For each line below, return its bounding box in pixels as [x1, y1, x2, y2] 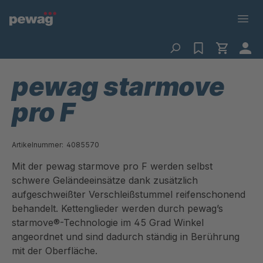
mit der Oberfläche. [12, 245, 97, 257]
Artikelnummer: [12, 140, 63, 149]
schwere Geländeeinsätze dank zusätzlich [12, 174, 198, 186]
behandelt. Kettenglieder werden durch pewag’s [12, 203, 223, 214]
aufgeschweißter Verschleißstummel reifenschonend [12, 188, 245, 200]
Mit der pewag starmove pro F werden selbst [12, 160, 213, 172]
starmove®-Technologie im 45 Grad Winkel [12, 217, 204, 228]
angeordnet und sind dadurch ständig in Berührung [12, 231, 240, 242]
